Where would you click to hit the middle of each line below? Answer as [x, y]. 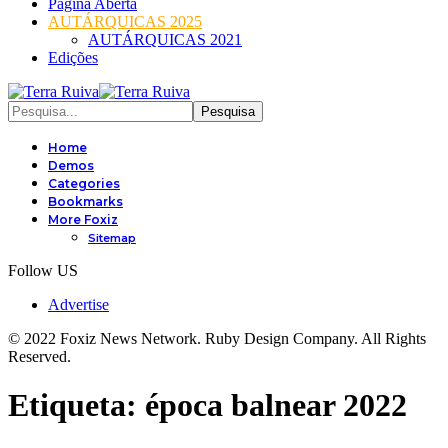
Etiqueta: [76, 405]
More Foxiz [83, 219]
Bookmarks [85, 201]
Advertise [78, 304]
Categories [84, 183]
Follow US [43, 270]
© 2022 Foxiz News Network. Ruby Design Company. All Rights [217, 338]
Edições [73, 57]
